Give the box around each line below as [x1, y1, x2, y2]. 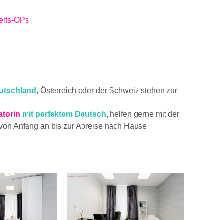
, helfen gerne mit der [106, 110, 179, 119]
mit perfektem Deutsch [20, 110, 106, 119]
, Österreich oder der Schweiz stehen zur [36, 86, 177, 95]
